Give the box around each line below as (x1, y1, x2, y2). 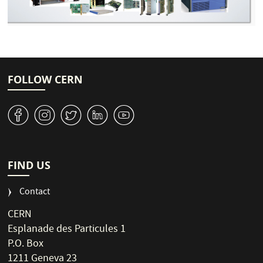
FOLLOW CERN (8, 72, 83, 87)
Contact (19, 186, 50, 200)
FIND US (8, 158, 51, 173)
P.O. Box (8, 237, 44, 253)
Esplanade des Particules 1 (8, 222, 126, 238)
